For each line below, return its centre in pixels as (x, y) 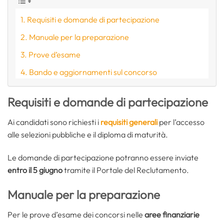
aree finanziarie (172, 214)
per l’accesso (181, 122)
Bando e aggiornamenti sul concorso (93, 72)
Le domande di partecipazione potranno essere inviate (103, 157)
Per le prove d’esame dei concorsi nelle (76, 214)
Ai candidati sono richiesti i (54, 122)
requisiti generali (129, 122)
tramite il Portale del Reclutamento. (126, 170)
